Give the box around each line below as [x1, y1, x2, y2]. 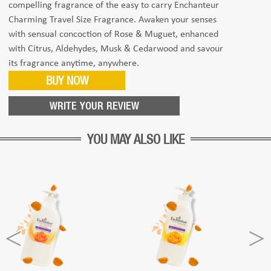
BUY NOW [45, 73, 88, 87]
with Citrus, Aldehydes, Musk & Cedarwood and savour [8, 44, 224, 54]
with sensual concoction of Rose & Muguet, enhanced [8, 30, 219, 39]
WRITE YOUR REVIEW [49, 100, 139, 112]
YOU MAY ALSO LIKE [87, 131, 184, 147]
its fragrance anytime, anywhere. [8, 59, 140, 68]
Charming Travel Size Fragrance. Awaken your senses [8, 15, 217, 25]
